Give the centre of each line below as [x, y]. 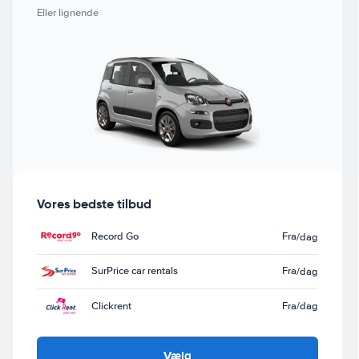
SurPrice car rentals [134, 271]
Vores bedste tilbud [94, 204]
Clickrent [111, 306]
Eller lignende [67, 13]
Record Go [115, 237]
